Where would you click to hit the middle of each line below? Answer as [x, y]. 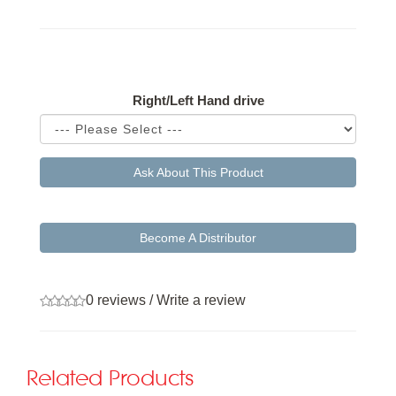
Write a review [201, 300]
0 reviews [115, 300]
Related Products [110, 380]
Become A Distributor [198, 238]
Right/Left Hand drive [198, 100]
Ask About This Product [198, 172]
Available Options [128, 60]
